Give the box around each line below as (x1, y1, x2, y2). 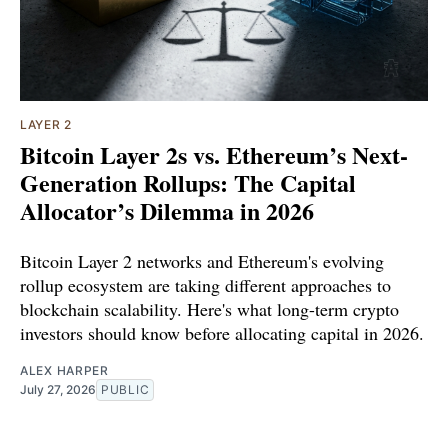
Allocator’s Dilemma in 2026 (20, 192, 314, 228)
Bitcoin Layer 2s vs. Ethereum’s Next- (20, 136, 408, 172)
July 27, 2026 (20, 381, 96, 397)
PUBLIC (101, 381, 150, 397)
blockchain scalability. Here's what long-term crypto (20, 296, 399, 321)
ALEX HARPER (20, 362, 109, 378)
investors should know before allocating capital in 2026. (20, 320, 424, 345)
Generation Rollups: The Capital (20, 164, 356, 200)
